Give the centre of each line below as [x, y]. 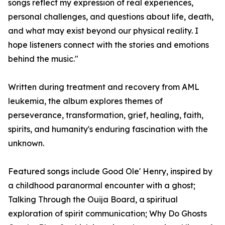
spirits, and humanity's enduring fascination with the [108, 129]
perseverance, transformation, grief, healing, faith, [106, 115]
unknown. [26, 143]
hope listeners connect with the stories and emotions [108, 45]
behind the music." [43, 59]
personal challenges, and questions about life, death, [111, 17]
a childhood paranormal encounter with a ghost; [102, 186]
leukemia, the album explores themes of [85, 101]
